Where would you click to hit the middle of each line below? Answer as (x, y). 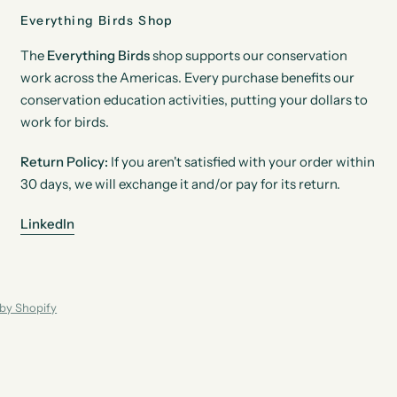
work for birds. (65, 122)
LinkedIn (48, 224)
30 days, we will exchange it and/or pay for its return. (181, 184)
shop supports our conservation (249, 56)
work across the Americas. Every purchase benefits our (188, 78)
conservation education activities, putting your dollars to (195, 100)
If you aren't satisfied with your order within (242, 162)
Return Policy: (65, 162)
